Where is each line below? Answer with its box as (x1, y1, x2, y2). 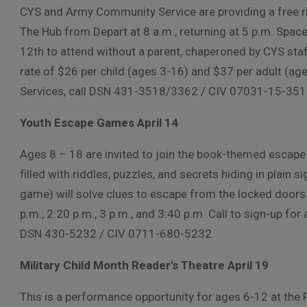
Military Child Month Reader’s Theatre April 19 (20, 258, 269, 272)
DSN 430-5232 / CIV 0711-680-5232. (20, 227, 214, 241)
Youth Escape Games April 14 (20, 116, 178, 130)
